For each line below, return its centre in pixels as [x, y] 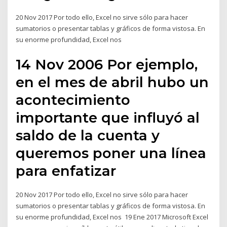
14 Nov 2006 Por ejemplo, [107, 64]
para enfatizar [68, 171]
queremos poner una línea [111, 153]
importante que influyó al [108, 117]
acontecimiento [73, 100]
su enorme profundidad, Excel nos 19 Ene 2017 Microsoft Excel [112, 217]
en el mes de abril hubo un [112, 82]
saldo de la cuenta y [88, 135]
